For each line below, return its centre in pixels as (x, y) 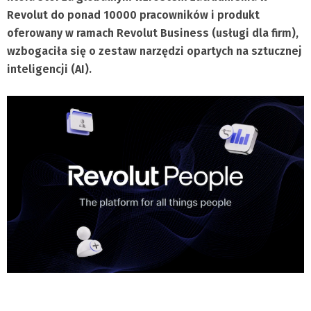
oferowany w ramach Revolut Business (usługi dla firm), (153, 33)
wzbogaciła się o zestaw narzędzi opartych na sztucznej (154, 51)
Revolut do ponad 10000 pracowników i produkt (133, 15)
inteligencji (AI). (49, 69)
